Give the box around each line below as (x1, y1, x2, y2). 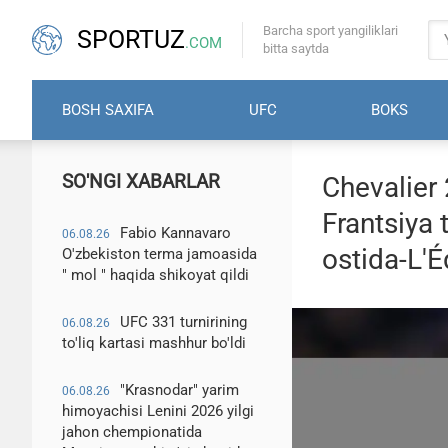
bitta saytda (263, 41, 329, 56)
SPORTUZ (77, 25, 185, 54)
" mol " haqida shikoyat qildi (62, 266, 249, 284)
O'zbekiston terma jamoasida (62, 245, 257, 263)
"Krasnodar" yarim (120, 381, 239, 399)
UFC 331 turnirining (120, 313, 247, 331)
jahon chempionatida (62, 423, 202, 441)
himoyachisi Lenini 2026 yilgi (62, 402, 254, 420)
